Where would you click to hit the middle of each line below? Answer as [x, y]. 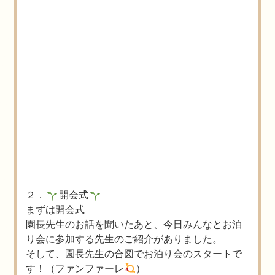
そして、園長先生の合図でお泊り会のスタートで [134, 253]
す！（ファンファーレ [75, 268]
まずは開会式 [56, 209]
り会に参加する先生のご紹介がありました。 [124, 238]
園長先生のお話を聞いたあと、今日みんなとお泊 [134, 223]
